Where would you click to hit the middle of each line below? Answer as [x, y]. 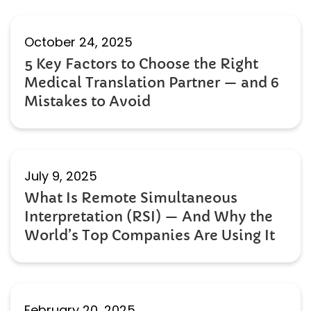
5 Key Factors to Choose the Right [141, 65]
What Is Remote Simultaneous [131, 199]
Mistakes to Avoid [87, 102]
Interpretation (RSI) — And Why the [149, 217]
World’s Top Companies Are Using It [150, 236]
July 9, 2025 [61, 176]
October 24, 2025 [78, 42]
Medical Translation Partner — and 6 [152, 83]
